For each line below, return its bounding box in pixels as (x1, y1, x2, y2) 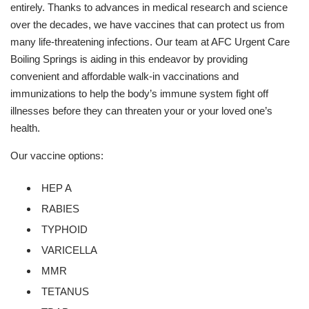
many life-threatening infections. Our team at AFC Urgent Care (10, 35, 290, 48)
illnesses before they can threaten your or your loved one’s (10, 104, 272, 117)
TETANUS (41, 285, 89, 297)
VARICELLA (41, 243, 97, 256)
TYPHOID (41, 223, 88, 235)
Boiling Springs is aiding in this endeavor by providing (10, 52, 248, 65)
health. (10, 121, 40, 134)
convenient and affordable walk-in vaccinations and (10, 70, 239, 82)
